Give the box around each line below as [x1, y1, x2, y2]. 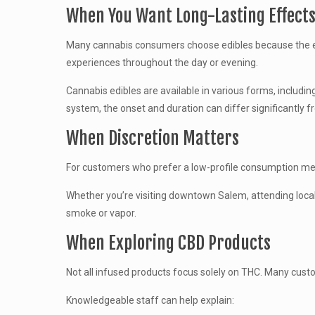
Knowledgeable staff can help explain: [65, 295, 234, 306]
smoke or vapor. [65, 207, 136, 219]
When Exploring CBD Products [65, 232, 271, 254]
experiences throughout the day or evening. [65, 57, 258, 68]
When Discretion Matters [65, 127, 239, 149]
